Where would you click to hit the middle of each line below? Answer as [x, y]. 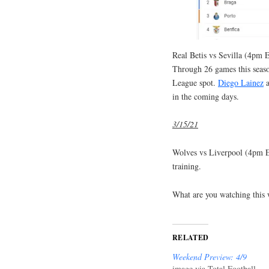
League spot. [195, 82]
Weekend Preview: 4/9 [210, 256]
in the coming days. [206, 96]
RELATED [191, 237]
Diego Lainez [241, 82]
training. [187, 166]
